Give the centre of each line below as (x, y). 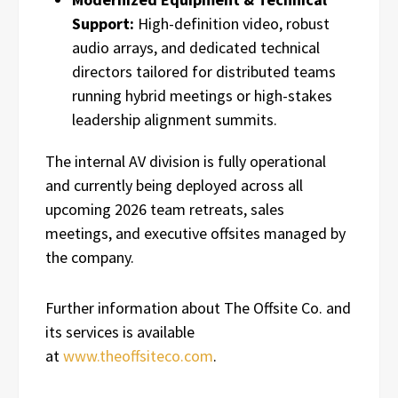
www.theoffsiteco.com (138, 355)
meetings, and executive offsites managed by (195, 233)
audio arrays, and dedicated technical (196, 47)
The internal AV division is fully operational (186, 161)
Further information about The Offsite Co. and (198, 307)
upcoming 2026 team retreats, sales (165, 209)
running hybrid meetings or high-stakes (202, 95)
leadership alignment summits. (175, 119)
